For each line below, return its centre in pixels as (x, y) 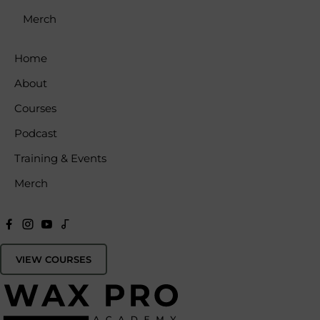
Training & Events (60, 158)
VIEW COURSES (54, 259)
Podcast (36, 133)
